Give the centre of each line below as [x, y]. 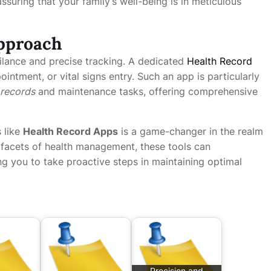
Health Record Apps [70, 131]
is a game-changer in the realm [191, 131]
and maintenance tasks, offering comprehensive [146, 91]
